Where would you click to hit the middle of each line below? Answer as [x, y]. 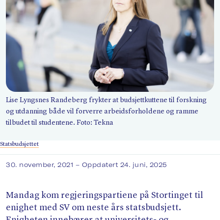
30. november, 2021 [41, 165]
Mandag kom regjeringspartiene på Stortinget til [105, 196]
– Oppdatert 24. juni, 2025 [121, 165]
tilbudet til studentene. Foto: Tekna [60, 123]
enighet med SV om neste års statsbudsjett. [94, 208]
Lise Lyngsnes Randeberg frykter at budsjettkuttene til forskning [106, 100]
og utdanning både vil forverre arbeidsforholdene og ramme [102, 112]
